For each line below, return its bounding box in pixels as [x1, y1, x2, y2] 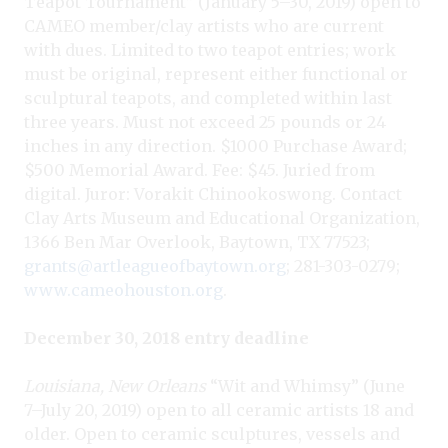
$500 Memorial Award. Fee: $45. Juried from [24, 159, 375, 180]
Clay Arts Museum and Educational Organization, [24, 207, 420, 228]
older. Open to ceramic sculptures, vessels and [24, 423, 400, 444]
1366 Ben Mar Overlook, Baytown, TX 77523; [24, 231, 370, 252]
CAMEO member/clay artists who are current [24, 15, 384, 36]
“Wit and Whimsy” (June [206, 375, 405, 396]
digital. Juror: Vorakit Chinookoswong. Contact [24, 183, 402, 204]
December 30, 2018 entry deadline [24, 327, 309, 348]
